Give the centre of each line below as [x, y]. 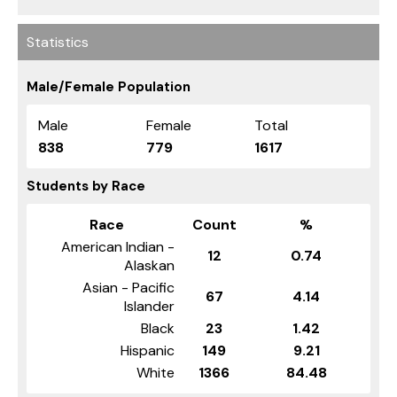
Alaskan [149, 265]
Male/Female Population [109, 86]
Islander [149, 306]
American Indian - [118, 246]
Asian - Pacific [128, 287]
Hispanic [148, 350]
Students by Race [86, 186]
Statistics [58, 42]
